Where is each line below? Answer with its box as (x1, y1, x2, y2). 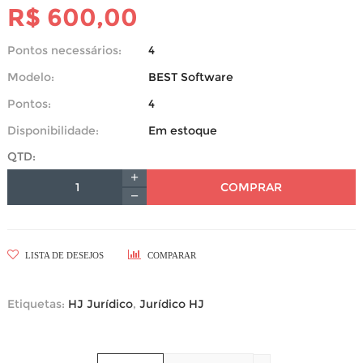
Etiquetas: (7, 297, 68, 312)
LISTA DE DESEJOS (23, 250, 104, 261)
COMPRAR (220, 180, 282, 195)
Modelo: (7, 70, 54, 85)
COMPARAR (145, 250, 196, 261)
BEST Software (148, 70, 233, 85)
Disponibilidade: (7, 123, 99, 139)
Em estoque (148, 123, 217, 139)
